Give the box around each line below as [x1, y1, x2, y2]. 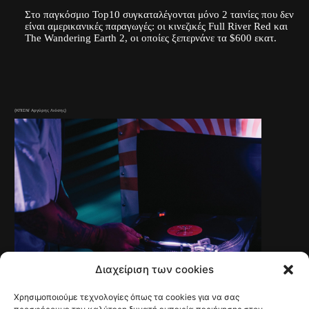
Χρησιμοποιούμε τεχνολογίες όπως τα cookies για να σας [14, 292, 239, 302]
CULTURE [92, 297, 134, 308]
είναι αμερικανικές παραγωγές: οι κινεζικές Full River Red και [24, 20, 288, 32]
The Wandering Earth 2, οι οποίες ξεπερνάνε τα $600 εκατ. [24, 32, 277, 44]
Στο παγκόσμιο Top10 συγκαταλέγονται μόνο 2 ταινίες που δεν [24, 8, 294, 21]
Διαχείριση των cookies [95, 263, 214, 276]
